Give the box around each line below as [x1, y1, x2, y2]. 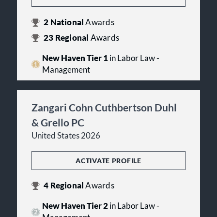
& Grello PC [31, 116, 84, 129]
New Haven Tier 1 [42, 53, 108, 63]
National [48, 17, 86, 28]
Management [42, 65, 90, 75]
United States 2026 [31, 131, 100, 141]
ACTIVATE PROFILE [76, 156, 141, 165]
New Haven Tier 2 [42, 201, 108, 211]
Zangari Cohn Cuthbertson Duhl [31, 101, 177, 114]
